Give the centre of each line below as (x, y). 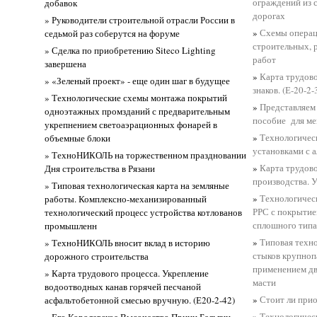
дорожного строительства (97, 256)
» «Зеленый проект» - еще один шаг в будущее (138, 80)
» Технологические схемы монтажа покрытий (136, 97)
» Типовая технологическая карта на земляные (137, 185)
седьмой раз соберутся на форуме (113, 33)
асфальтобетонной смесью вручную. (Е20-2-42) (140, 300)
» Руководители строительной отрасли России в (140, 19)
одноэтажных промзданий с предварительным (138, 111)
